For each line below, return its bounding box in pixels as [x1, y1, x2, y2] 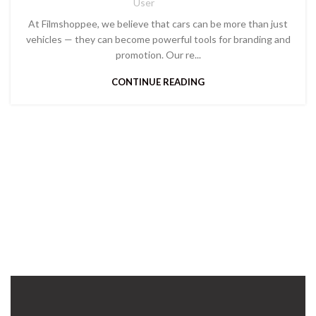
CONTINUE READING [111, 76, 205, 88]
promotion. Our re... [115, 49, 201, 61]
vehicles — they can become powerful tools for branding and [25, 33, 291, 46]
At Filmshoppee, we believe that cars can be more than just [28, 18, 288, 30]
